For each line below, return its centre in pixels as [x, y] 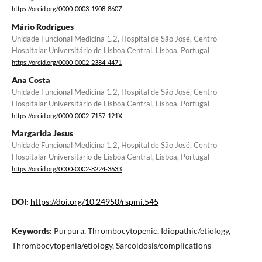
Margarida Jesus [42, 133]
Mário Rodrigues [42, 26]
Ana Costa [31, 80]
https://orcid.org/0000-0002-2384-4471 [66, 62]
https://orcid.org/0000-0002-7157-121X [67, 116]
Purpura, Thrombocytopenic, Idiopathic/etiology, [142, 230]
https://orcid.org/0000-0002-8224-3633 [66, 169]
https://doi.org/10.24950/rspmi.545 [94, 201]
